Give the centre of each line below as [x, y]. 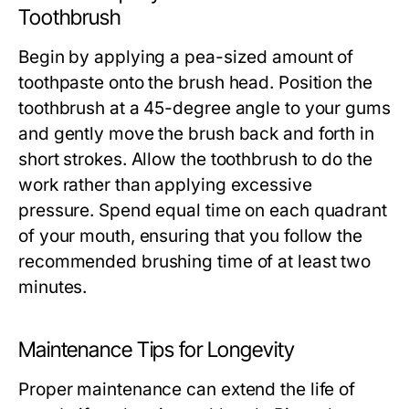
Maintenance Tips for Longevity [157, 350]
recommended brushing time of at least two [195, 262]
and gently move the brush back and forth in [196, 134]
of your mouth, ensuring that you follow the [190, 236]
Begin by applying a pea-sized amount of [186, 57]
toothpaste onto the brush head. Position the [195, 83]
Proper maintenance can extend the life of [187, 389]
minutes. [53, 287]
